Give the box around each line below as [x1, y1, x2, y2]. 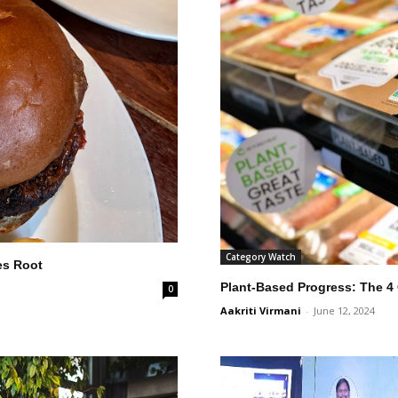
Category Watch [226, 251, 296, 263]
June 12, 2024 [314, 304, 375, 317]
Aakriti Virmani [220, 304, 301, 317]
